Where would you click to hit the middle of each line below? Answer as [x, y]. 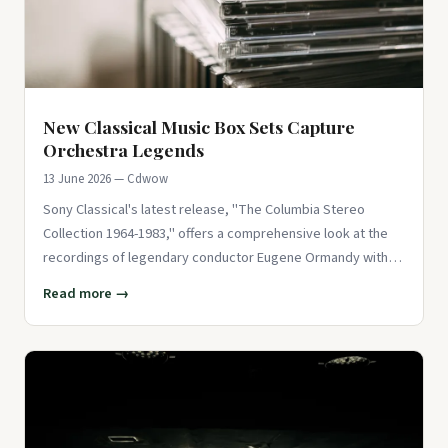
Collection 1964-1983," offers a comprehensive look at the [215, 234]
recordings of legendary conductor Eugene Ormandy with [215, 258]
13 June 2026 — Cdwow [105, 179]
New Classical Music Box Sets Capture [199, 127]
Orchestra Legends [123, 150]
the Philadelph [85, 282]
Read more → [86, 294]
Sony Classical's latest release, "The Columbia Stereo [204, 210]
